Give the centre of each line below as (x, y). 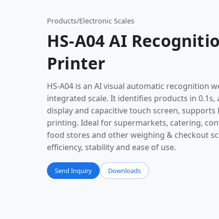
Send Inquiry (73, 170)
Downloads (124, 170)
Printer (76, 63)
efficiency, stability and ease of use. (111, 147)
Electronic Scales (107, 21)
